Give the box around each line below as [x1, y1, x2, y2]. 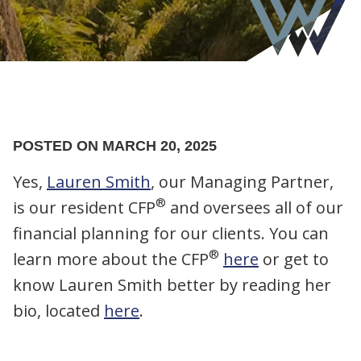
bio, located [13, 299, 104, 322]
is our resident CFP [13, 196, 156, 218]
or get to [259, 247, 329, 270]
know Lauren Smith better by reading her [13, 273, 331, 296]
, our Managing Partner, [151, 170, 334, 193]
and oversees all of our [166, 196, 343, 218]
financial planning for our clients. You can [13, 222, 329, 244]
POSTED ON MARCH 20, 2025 [13, 137, 217, 154]
